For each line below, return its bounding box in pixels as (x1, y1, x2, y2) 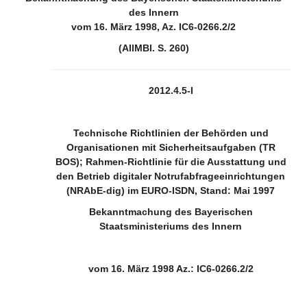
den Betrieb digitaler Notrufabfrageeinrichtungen (56, 171, 285, 182)
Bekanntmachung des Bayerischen (88, 206, 253, 217)
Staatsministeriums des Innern (99, 221, 242, 232)
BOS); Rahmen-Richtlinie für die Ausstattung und (55, 156, 286, 167)
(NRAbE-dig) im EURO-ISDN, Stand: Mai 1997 (66, 185, 275, 196)
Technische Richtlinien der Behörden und (73, 127, 269, 138)
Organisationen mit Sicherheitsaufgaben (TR (66, 142, 275, 153)
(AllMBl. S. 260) (118, 42, 189, 53)
